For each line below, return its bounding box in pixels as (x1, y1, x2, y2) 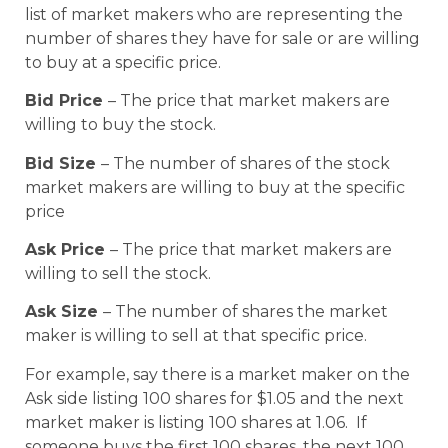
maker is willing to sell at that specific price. (25, 326, 367, 346)
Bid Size (25, 153, 101, 173)
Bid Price (25, 91, 108, 111)
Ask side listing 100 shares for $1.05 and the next (25, 388, 404, 408)
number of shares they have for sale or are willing (25, 28, 420, 48)
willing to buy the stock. (25, 115, 216, 135)
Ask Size (25, 302, 103, 322)
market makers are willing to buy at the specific (25, 177, 405, 197)
